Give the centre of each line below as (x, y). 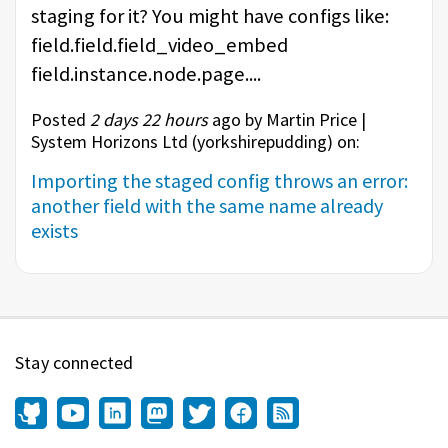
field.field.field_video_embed (159, 45)
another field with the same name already (207, 206)
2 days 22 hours (149, 120)
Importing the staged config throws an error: (219, 181)
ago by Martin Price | (287, 120)
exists (54, 231)
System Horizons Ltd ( (114, 142)
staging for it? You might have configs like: (210, 16)
